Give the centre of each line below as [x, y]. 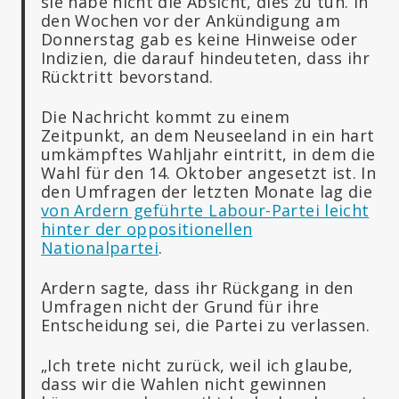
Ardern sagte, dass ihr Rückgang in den [197, 287]
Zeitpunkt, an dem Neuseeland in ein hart [208, 135]
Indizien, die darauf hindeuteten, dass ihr [206, 57]
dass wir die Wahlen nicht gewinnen [184, 383]
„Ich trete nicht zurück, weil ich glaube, [197, 365]
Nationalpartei [100, 247]
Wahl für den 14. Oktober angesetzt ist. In [209, 172]
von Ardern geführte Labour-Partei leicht [205, 210]
